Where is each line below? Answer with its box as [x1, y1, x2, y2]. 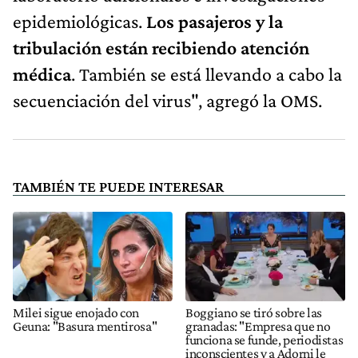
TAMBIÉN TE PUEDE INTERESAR [13, 178, 224, 196]
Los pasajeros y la [146, 10, 283, 33]
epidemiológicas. [13, 10, 146, 33]
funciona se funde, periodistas [185, 331, 344, 348]
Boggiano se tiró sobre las [185, 304, 322, 320]
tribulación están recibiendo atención [13, 37, 309, 59]
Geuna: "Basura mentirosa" [13, 317, 157, 334]
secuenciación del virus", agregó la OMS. [13, 89, 322, 112]
